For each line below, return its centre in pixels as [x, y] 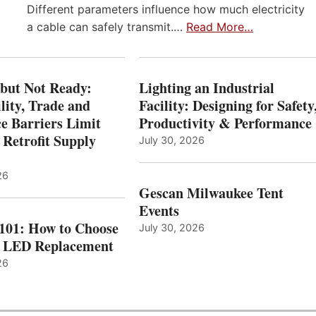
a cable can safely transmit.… [107, 26]
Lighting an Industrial [206, 87]
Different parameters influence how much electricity [166, 9]
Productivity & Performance [225, 123]
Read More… [220, 26]
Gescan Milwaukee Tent [211, 193]
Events [159, 210]
